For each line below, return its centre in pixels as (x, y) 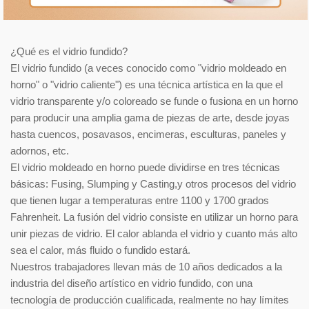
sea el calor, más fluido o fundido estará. (100, 250)
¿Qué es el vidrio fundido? (69, 51)
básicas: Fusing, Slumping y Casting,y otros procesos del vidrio (153, 183)
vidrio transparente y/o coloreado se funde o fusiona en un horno (154, 101)
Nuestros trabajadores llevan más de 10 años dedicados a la (146, 266)
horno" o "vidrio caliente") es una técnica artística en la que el (147, 84)
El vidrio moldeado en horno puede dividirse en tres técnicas (145, 167)
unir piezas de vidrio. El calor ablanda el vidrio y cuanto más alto (154, 233)
